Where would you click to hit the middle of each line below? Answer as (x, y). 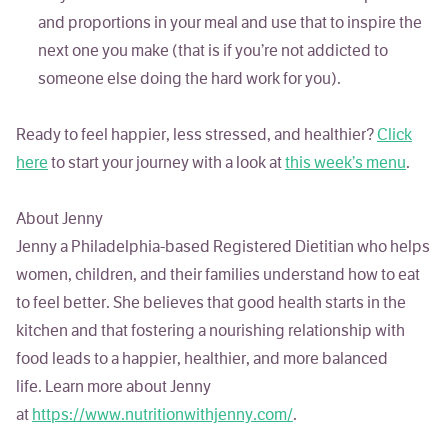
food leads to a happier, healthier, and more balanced (202, 360)
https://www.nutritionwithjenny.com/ (162, 416)
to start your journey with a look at (166, 164)
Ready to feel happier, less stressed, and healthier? (196, 136)
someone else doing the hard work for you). (190, 80)
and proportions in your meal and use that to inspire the (230, 24)
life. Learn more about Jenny (113, 388)
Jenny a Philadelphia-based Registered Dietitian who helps (223, 248)
